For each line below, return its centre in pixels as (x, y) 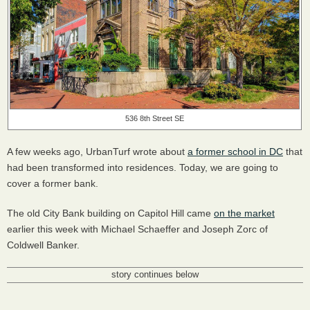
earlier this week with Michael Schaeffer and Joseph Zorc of (137, 229)
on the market (244, 213)
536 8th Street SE (155, 118)
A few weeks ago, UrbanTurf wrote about (97, 151)
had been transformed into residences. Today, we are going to (143, 167)
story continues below (155, 274)
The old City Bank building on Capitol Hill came (110, 213)
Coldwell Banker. (45, 245)
